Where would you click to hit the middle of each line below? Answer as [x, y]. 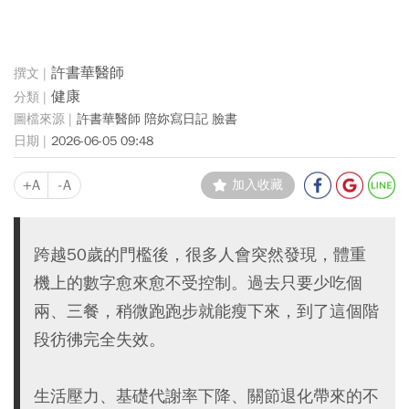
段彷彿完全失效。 [100, 339]
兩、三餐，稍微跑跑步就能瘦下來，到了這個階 [206, 311]
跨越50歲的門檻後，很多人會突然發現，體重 [200, 254]
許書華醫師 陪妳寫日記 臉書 [157, 119]
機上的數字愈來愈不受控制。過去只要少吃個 [198, 283]
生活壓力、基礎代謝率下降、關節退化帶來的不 [206, 396]
